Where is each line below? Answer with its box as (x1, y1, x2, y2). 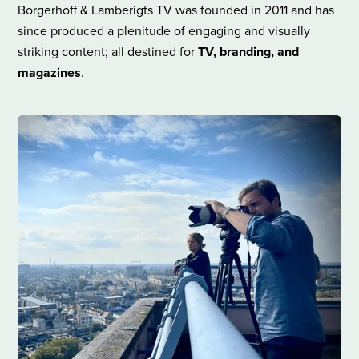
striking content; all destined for (18, 42, 199, 62)
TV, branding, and (198, 42, 300, 62)
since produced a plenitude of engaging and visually (18, 22, 311, 41)
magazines (18, 63, 82, 83)
